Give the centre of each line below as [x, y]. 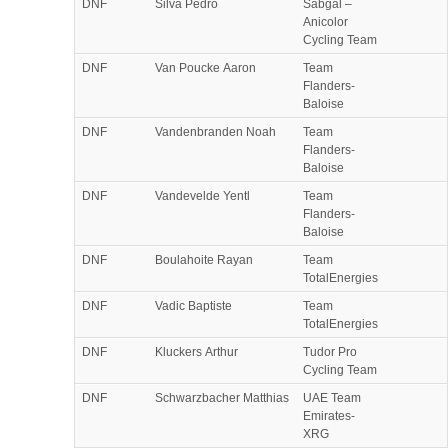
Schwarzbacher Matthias [222, 397]
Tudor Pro [330, 351]
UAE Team [332, 397]
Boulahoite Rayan [204, 259]
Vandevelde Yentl [202, 195]
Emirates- [329, 415]
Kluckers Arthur [196, 351]
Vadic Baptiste [193, 305]
